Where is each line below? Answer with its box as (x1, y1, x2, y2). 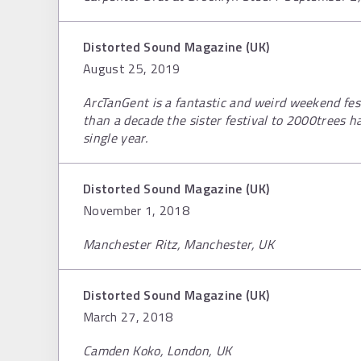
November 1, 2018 (83, 201, 190, 220)
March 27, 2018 (83, 307, 173, 326)
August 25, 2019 (83, 59, 180, 78)
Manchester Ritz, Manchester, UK (83, 234, 274, 254)
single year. (83, 128, 147, 147)
